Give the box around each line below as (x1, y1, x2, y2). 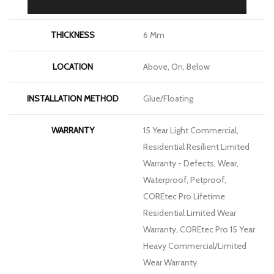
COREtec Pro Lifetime (143, 190, 225, 202)
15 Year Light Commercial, (143, 124, 239, 136)
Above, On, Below (143, 61, 210, 72)
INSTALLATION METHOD (26, 92, 119, 104)
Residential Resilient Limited (143, 141, 250, 152)
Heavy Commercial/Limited (143, 240, 246, 251)
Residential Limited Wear (143, 207, 236, 218)
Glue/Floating (143, 92, 193, 104)
